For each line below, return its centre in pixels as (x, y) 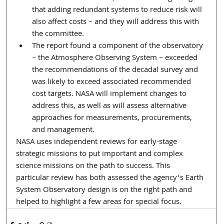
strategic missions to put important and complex (101, 154)
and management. (63, 130)
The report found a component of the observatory (119, 46)
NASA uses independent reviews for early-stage (98, 142)
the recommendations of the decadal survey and (116, 70)
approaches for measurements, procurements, (113, 118)
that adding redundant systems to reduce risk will (118, 10)
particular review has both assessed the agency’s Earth (111, 178)
